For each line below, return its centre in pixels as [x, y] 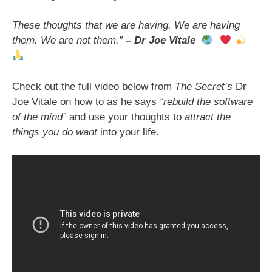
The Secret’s [204, 86]
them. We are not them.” [69, 41]
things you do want [55, 132]
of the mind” [41, 117]
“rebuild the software [206, 101]
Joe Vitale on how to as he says [86, 101]
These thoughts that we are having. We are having [126, 25]
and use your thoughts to [127, 117]
